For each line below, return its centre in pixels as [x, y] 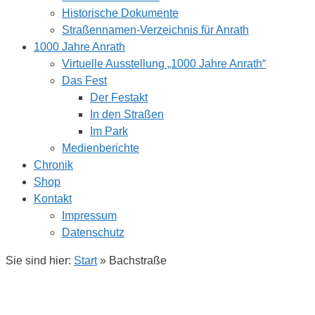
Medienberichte [101, 148]
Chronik [53, 165]
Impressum [89, 215]
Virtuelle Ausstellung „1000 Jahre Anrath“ [164, 63]
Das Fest [84, 80]
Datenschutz [93, 232]
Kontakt [53, 198]
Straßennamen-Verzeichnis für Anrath [155, 30]
